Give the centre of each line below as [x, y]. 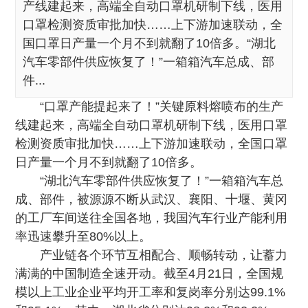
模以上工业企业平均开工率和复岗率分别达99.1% [151, 292]
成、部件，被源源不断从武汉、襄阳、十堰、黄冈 [152, 199]
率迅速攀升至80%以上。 [84, 236]
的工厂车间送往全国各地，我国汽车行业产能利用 [152, 218]
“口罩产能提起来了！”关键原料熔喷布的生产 [162, 107]
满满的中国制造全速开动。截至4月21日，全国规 [150, 274]
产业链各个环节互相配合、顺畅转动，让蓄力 [164, 255]
